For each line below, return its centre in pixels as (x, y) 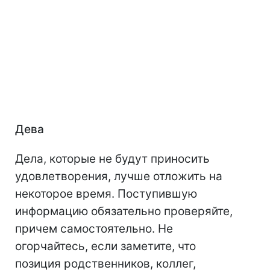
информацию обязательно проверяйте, (124, 212)
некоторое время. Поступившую (106, 194)
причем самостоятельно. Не (94, 229)
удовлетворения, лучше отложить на (119, 177)
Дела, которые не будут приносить (112, 159)
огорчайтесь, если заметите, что (105, 246)
